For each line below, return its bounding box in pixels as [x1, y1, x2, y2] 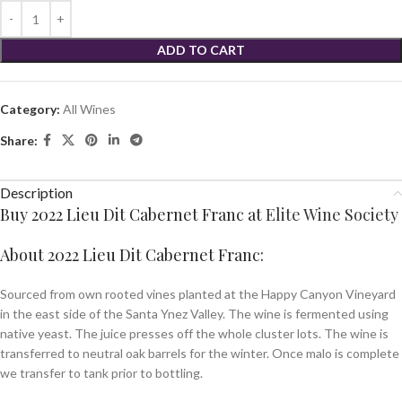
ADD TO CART [157, 42, 245, 57]
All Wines [63, 101, 116, 117]
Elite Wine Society [266, 204, 398, 225]
